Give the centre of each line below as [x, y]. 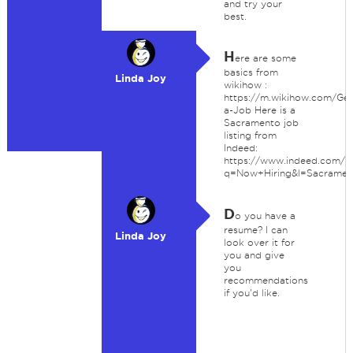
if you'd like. [251, 293]
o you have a [265, 216]
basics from [251, 72]
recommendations [266, 280]
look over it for [259, 242]
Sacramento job [261, 123]
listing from [250, 135]
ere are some [265, 58]
